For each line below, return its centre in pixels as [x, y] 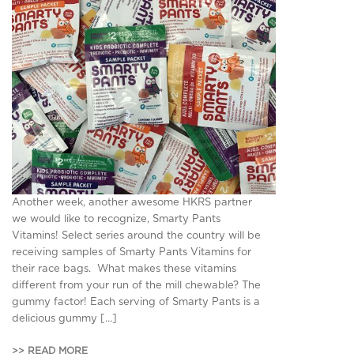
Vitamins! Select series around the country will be [136, 236]
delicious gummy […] [64, 319]
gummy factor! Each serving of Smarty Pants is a [136, 303]
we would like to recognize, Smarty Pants [116, 220]
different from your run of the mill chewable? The [136, 286]
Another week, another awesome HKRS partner [132, 203]
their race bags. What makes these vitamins [124, 269]
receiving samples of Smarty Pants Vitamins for [132, 253]
